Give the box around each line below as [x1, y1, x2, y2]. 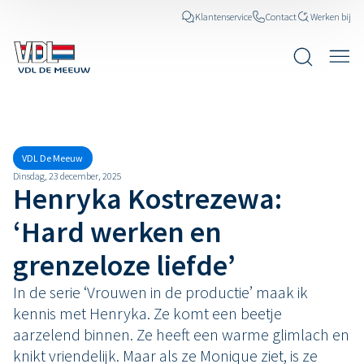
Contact [266, 10, 297, 23]
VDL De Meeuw [22, 152, 84, 165]
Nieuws [13, 89, 68, 112]
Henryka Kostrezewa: [13, 180, 282, 218]
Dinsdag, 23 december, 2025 [13, 170, 122, 183]
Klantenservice [195, 10, 252, 23]
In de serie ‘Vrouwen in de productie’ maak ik [13, 282, 308, 303]
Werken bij [310, 10, 351, 23]
